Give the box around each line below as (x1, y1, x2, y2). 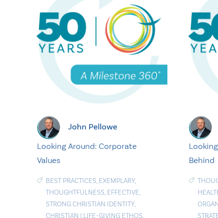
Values (37, 155, 60, 165)
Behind (188, 155, 215, 165)
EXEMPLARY (99, 176, 135, 185)
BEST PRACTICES (46, 176, 96, 185)
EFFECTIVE (107, 188, 139, 197)
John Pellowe (68, 121, 117, 132)
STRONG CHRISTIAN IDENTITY (46, 200, 134, 208)
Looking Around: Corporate (37, 141, 137, 151)
